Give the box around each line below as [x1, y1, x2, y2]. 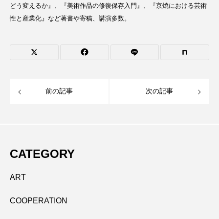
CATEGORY [10, 147, 75, 160]
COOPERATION [10, 197, 67, 205]
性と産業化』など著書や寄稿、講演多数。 [10, 15, 131, 22]
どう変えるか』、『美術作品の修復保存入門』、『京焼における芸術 [10, 2, 207, 9]
